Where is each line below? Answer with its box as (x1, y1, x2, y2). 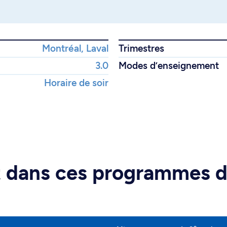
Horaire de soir (44, 77, 108, 89)
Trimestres (119, 43, 164, 54)
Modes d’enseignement (119, 60, 219, 71)
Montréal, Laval (42, 43, 108, 54)
